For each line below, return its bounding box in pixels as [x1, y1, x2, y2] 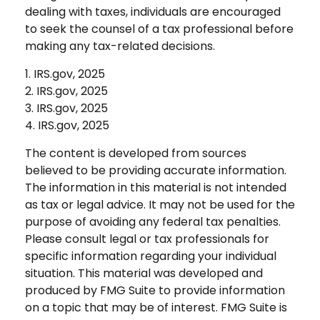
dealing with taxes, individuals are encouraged [25, 4, 281, 21]
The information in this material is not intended [25, 179, 286, 196]
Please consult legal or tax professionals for [25, 231, 269, 248]
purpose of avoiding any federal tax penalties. [25, 214, 281, 231]
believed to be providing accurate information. [25, 162, 286, 179]
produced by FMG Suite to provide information [25, 282, 285, 299]
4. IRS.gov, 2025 [25, 117, 109, 134]
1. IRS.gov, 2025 [25, 66, 105, 83]
